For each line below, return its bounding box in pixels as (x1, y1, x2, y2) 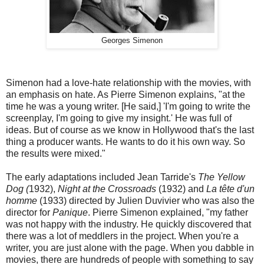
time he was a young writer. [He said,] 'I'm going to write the (6, 101, 250, 111)
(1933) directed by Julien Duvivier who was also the (37, 195, 255, 206)
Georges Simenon (101, 36, 163, 45)
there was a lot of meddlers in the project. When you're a (6, 230, 239, 241)
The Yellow (198, 171, 245, 182)
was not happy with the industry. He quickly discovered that (6, 219, 251, 229)
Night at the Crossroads (58, 183, 156, 194)
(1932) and (156, 183, 206, 194)
